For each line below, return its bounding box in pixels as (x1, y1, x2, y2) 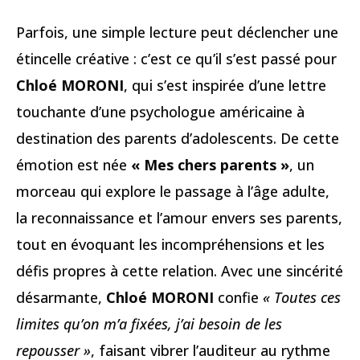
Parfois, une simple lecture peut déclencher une (16, 22, 338, 42)
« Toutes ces (263, 288, 341, 307)
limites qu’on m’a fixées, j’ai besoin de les (16, 314, 282, 333)
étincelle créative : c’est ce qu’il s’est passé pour (16, 49, 337, 68)
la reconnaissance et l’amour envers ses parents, (16, 208, 342, 227)
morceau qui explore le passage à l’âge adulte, (16, 182, 329, 201)
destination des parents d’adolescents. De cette (16, 129, 339, 148)
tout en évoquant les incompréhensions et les (16, 235, 325, 254)
